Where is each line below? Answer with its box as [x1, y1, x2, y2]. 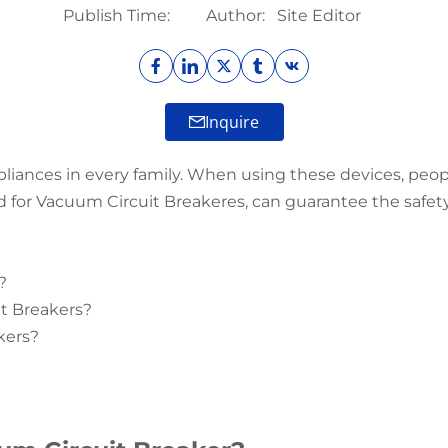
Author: [206, 6, 265, 25]
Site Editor [277, 6, 361, 25]
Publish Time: [63, 6, 170, 25]
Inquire [205, 111, 259, 133]
